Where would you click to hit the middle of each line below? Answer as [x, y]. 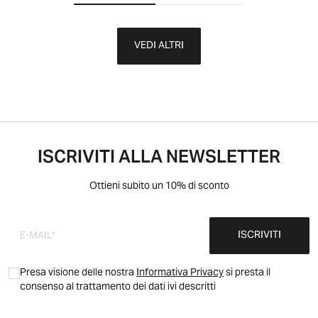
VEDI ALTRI [159, 46]
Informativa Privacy [180, 273]
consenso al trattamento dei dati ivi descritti [118, 287]
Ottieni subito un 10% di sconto [159, 187]
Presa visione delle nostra [78, 273]
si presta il [247, 273]
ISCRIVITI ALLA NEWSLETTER [159, 159]
